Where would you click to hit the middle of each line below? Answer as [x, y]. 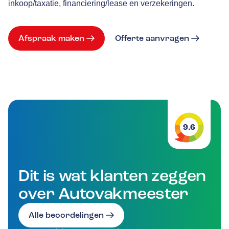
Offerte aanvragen [152, 38]
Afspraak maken [51, 38]
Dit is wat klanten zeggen [112, 176]
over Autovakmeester [104, 193]
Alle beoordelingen [66, 215]
